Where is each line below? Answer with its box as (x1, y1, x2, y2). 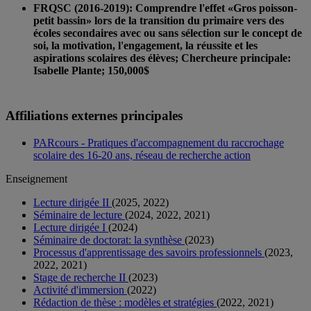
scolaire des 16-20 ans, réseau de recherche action (33, 149, 251, 161)
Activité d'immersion (33, 283, 127, 296)
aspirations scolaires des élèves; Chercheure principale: (33, 52, 291, 65)
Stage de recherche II (33, 271, 128, 283)
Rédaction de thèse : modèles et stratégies (33, 296, 217, 308)
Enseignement (6, 172, 67, 185)
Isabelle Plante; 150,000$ (33, 65, 149, 77)
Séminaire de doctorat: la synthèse (33, 233, 185, 246)
